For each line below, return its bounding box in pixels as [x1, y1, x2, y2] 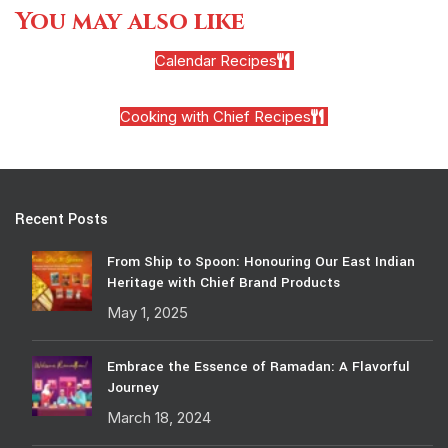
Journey [107, 377, 159, 397]
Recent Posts [15, 208, 108, 230]
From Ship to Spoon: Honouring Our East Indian [107, 251, 415, 271]
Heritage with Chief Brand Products [107, 272, 340, 292]
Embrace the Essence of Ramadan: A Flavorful [107, 356, 410, 376]
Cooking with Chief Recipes [120, 106, 311, 126]
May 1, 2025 [107, 302, 188, 322]
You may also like [15, 5, 245, 38]
